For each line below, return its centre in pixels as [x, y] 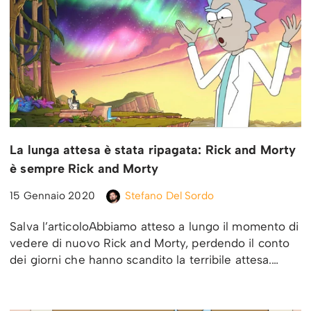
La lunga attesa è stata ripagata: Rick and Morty [153, 150]
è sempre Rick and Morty [84, 168]
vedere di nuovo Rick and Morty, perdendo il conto [150, 243]
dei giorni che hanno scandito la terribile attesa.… [146, 259]
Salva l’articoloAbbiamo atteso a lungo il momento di [154, 226]
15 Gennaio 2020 [52, 195]
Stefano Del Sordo [169, 195]
